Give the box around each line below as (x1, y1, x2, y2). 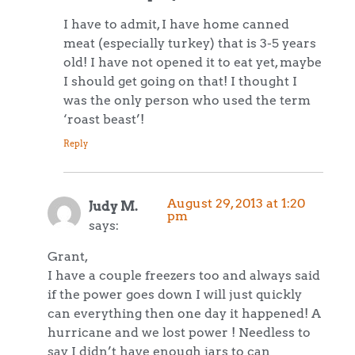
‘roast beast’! (63, 110, 144, 127)
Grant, (48, 247, 88, 264)
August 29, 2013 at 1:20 (166, 195, 305, 212)
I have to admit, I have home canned (63, 15, 289, 32)
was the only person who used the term (63, 91, 311, 108)
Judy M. (89, 198, 138, 215)
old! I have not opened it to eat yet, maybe (63, 53, 322, 70)
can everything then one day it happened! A (48, 304, 321, 321)
